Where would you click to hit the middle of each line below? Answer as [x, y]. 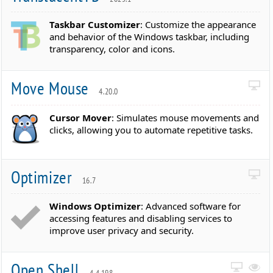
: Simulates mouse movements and [186, 117]
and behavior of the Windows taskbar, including [150, 37]
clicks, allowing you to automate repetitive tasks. [151, 129]
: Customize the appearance [198, 25]
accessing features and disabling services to [141, 218]
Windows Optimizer [95, 206]
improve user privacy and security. [122, 231]
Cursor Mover [81, 117]
